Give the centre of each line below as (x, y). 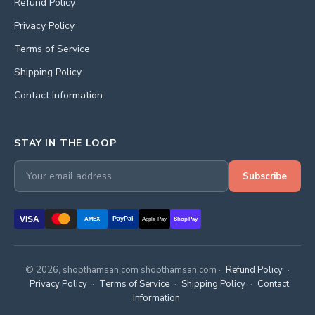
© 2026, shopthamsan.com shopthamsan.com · (124, 270)
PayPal (123, 219)
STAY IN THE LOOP (65, 143)
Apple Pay (154, 219)
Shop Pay (186, 219)
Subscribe (265, 176)
